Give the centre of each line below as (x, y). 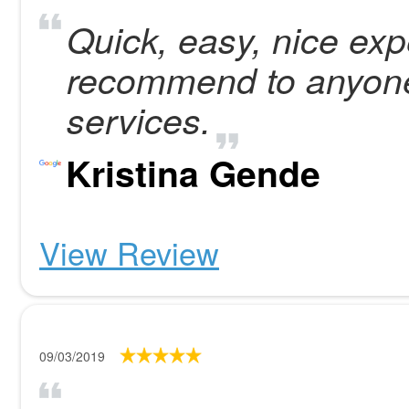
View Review (129, 252)
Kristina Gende (193, 173)
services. (139, 119)
